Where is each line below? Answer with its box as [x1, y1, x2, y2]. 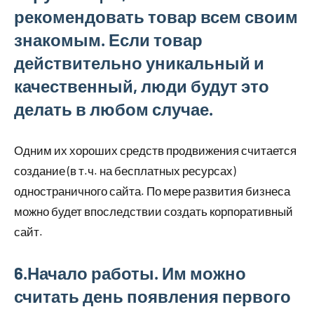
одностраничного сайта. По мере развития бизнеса [14, 184, 290, 198]
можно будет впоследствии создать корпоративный [14, 204, 293, 218]
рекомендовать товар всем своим [14, 6, 298, 27]
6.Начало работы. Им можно [14, 263, 246, 283]
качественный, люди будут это [14, 76, 269, 96]
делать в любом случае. [14, 99, 213, 119]
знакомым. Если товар [14, 29, 203, 50]
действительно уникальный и [14, 53, 264, 73]
